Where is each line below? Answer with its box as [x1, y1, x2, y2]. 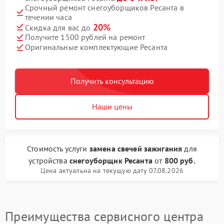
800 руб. [164, 155, 195, 165]
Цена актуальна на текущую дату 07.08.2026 [40, 165, 184, 175]
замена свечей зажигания [89, 143, 182, 153]
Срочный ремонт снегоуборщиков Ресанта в [25, 2, 184, 12]
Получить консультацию [70, 75, 154, 86]
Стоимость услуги [27, 143, 89, 153]
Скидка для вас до [25, 22, 93, 32]
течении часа [25, 11, 72, 22]
